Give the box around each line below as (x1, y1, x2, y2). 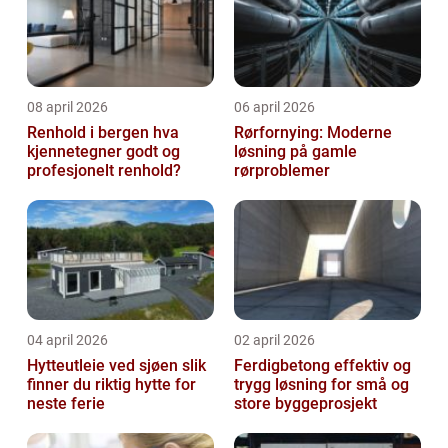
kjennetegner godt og (27, 142, 180, 162)
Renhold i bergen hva (27, 123, 153, 143)
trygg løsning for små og (234, 375, 409, 395)
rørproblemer (234, 161, 330, 181)
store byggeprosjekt (234, 394, 377, 414)
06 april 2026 (234, 99, 315, 116)
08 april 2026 (27, 99, 108, 116)
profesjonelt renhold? (27, 161, 181, 181)
